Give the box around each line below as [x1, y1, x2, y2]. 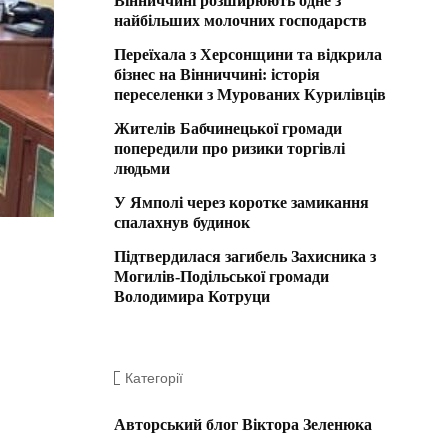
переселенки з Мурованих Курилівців [113, 86, 386, 104]
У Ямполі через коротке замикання [113, 194, 369, 212]
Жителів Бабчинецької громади [113, 120, 342, 138]
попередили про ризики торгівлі [113, 140, 345, 158]
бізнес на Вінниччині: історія [113, 66, 320, 84]
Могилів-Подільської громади [113, 268, 329, 286]
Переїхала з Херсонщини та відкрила [113, 46, 382, 64]
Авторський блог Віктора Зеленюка [113, 416, 372, 434]
